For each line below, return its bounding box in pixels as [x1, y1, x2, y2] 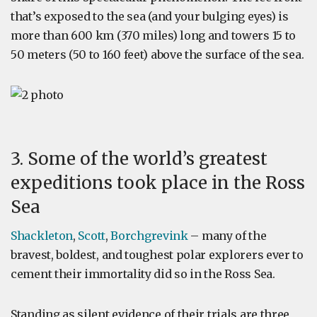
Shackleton [11, 229, 73, 243]
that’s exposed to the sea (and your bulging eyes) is [11, 9, 289, 23]
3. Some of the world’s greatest [11, 148, 267, 170]
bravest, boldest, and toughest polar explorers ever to [11, 248, 304, 262]
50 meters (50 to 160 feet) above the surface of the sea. [11, 47, 304, 62]
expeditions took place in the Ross [11, 172, 305, 194]
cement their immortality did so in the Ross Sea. [11, 267, 275, 281]
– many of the [188, 229, 267, 243]
